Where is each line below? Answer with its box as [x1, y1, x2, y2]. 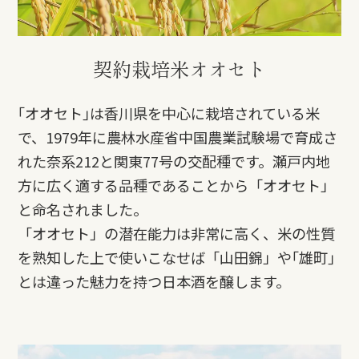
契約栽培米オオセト [93, 54, 266, 83]
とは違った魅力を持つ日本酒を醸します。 [18, 270, 291, 292]
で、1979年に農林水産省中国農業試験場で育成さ [18, 126, 338, 147]
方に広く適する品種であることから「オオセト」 [18, 174, 336, 196]
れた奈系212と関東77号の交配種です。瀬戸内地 [18, 150, 331, 171]
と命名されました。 [18, 198, 148, 220]
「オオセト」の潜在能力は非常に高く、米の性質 [18, 222, 336, 244]
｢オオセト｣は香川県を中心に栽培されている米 [18, 102, 321, 123]
